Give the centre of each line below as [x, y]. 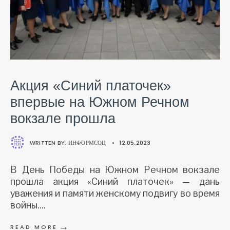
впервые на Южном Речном [100, 102]
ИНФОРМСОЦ [87, 142]
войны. [25, 205]
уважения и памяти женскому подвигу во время [115, 193]
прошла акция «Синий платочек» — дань [115, 181]
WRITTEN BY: [49, 142]
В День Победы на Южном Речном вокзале [115, 169]
